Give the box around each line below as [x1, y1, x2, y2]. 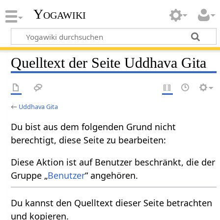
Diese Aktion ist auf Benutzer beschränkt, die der [11, 156, 216, 168]
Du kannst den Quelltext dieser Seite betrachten [11, 196, 213, 209]
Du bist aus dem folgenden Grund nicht [11, 120, 176, 133]
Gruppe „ [11, 169, 48, 181]
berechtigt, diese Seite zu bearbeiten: [11, 134, 166, 146]
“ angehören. [85, 169, 138, 181]
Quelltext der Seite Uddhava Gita [11, 54, 207, 71]
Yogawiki [33, 6, 86, 22]
